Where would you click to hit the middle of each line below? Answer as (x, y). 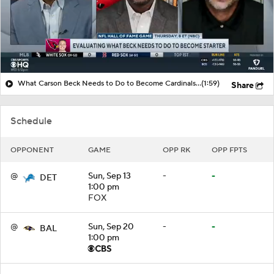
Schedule (31, 121)
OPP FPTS (229, 150)
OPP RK (176, 150)
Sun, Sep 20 (111, 227)
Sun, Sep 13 (109, 176)
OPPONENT (32, 150)
